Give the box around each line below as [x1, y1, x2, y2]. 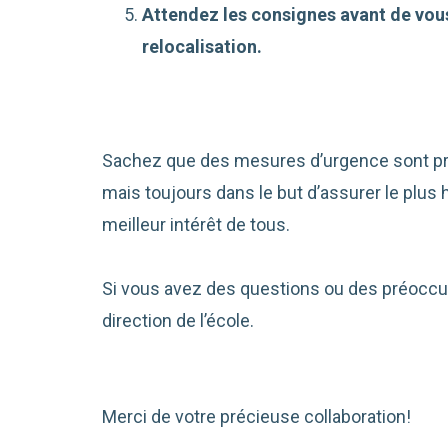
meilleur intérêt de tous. [102, 214, 291, 236]
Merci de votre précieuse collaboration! [102, 406, 412, 428]
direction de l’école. [102, 310, 255, 332]
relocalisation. [142, 36, 263, 58]
